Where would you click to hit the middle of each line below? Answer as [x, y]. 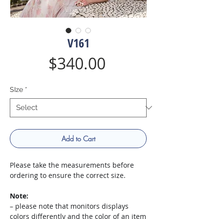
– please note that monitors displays [69, 206]
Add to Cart [78, 138]
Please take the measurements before [72, 165]
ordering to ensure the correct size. [68, 175]
